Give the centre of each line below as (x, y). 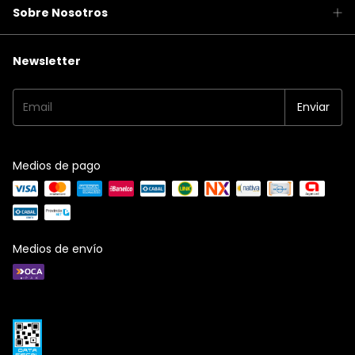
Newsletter (47, 61)
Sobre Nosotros (60, 12)
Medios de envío (58, 248)
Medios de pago (57, 165)
